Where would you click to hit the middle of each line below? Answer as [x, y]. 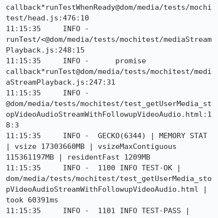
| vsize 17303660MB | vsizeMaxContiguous [91, 146]
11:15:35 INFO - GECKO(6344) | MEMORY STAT [107, 136]
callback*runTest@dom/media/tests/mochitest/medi [109, 72]
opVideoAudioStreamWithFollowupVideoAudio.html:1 [109, 114]
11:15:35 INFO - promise [76, 61]
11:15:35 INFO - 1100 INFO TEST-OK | [93, 168]
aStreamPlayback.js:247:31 [61, 82]
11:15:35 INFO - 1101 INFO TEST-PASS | [98, 211]
